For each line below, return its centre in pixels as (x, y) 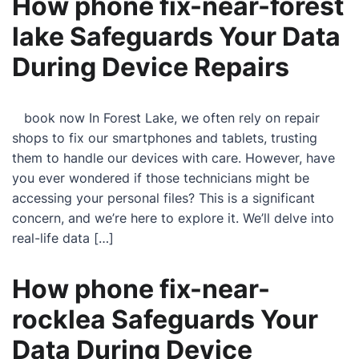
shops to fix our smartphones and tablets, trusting (165, 138)
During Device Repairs (151, 67)
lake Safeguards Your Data (176, 36)
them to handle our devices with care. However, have (173, 158)
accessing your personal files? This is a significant (163, 198)
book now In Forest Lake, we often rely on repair (166, 118)
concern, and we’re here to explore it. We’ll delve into (173, 218)
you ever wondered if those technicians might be (161, 178)
